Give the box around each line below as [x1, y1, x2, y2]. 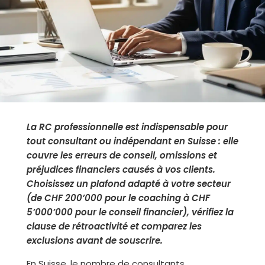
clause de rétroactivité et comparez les [26, 220, 202, 232]
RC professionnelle [38, 121, 123, 133]
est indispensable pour [122, 121, 228, 133]
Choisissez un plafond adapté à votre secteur [26, 177, 231, 190]
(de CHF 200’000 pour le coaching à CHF [26, 192, 210, 204]
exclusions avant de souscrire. [26, 234, 163, 247]
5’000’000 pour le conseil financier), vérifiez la [26, 206, 234, 218]
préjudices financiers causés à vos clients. [26, 163, 215, 176]
